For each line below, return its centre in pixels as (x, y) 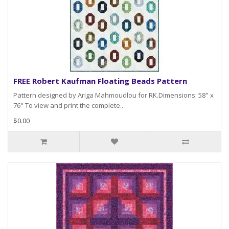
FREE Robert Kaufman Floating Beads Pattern (100, 81)
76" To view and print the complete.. (68, 106)
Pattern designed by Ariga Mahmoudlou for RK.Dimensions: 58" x (113, 95)
